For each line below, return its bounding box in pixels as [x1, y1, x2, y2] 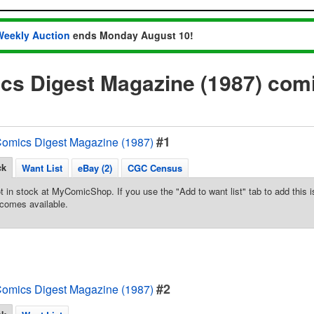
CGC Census [128, 161, 182, 175]
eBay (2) [78, 161, 112, 175]
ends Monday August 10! [70, 28, 193, 42]
